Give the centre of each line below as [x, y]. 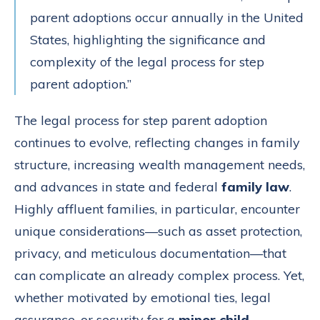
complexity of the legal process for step [147, 61]
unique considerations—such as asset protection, [158, 231]
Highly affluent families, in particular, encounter [157, 209]
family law [255, 186]
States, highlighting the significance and [148, 39]
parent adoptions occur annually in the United [167, 17]
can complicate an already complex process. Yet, [159, 275]
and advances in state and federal [118, 186]
